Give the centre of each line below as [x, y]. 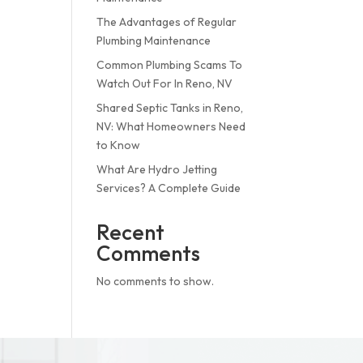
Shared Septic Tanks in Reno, [170, 107]
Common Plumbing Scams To [170, 64]
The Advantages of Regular [167, 21]
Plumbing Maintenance [154, 40]
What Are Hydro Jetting [157, 169]
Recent [131, 232]
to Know [119, 145]
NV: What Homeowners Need [171, 126]
